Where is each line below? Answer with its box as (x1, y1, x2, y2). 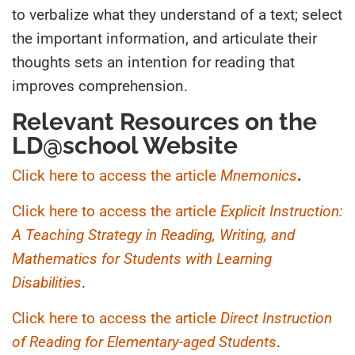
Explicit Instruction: (220, 201, 343, 220)
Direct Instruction (216, 308, 332, 327)
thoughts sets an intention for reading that (12, 52, 295, 71)
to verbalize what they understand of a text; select (12, 5, 342, 24)
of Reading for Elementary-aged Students (12, 332, 277, 351)
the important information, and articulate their (12, 29, 317, 48)
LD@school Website (12, 131, 238, 159)
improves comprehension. (12, 76, 188, 95)
